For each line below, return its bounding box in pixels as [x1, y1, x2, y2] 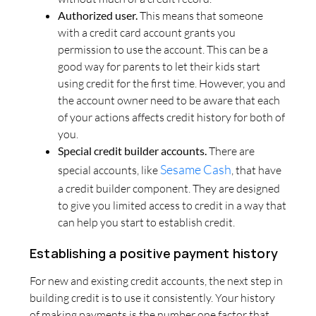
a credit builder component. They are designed [58, 181, 280, 196]
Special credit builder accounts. [58, 144, 207, 158]
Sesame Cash [160, 162, 231, 178]
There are [207, 144, 255, 159]
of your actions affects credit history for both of [58, 110, 285, 125]
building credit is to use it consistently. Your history [30, 290, 275, 305]
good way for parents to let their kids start [58, 59, 260, 74]
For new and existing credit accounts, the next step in [30, 273, 283, 288]
